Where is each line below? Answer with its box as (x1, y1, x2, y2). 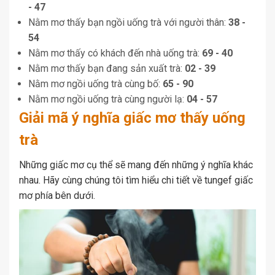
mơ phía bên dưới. (19, 190, 95, 201)
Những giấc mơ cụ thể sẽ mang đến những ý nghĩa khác (19, 159, 253, 171)
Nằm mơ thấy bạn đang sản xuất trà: (28, 63, 185, 74)
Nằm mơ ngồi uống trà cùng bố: (28, 78, 163, 90)
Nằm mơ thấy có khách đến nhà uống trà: (28, 47, 202, 59)
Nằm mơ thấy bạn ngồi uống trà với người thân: (28, 17, 228, 28)
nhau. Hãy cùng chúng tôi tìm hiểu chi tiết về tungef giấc (19, 174, 253, 186)
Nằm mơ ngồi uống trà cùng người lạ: (28, 93, 187, 105)
